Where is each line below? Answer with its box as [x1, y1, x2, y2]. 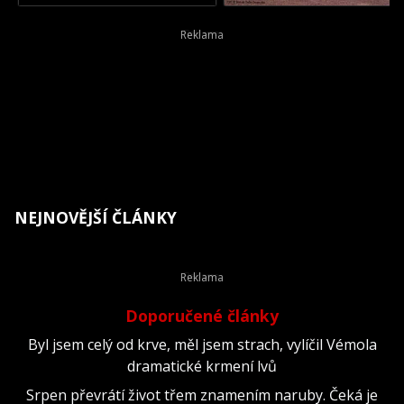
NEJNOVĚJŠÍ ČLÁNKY [14, 206, 177, 228]
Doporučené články [125, 304, 279, 326]
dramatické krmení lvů [127, 355, 277, 376]
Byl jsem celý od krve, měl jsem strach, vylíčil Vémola [27, 334, 377, 354]
